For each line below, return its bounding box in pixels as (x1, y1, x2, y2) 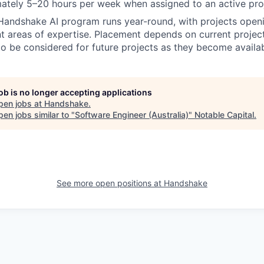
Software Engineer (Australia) (75, 110, 189, 120)
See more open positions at (57, 178, 164, 188)
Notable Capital (194, 110, 254, 120)
